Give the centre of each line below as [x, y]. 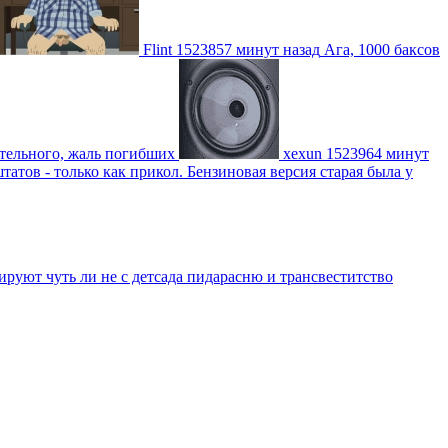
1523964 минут [377, 153]
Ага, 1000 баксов [382, 49]
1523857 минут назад [248, 49]
